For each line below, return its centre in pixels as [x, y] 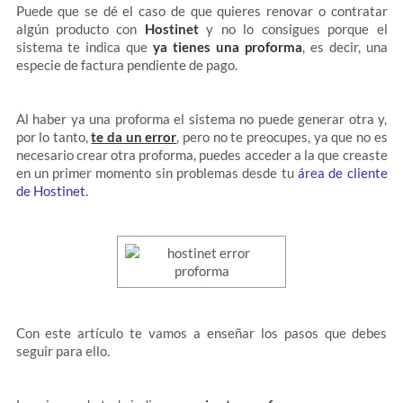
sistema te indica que [82, 47]
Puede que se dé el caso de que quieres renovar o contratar [201, 11]
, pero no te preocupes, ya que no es [282, 137]
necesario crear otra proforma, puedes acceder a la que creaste [201, 155]
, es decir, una [345, 47]
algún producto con [80, 29]
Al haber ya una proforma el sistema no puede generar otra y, [201, 119]
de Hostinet [50, 191]
